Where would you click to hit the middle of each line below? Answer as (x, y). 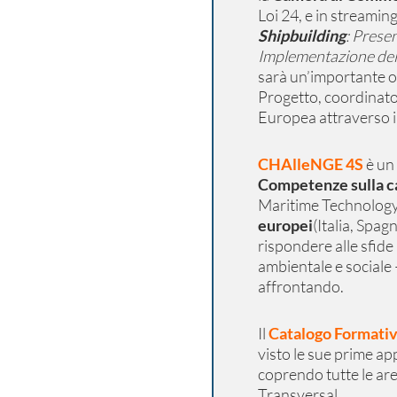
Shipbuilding (301, 35)
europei (285, 225)
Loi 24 (278, 15)
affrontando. (300, 286)
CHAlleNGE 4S (310, 164)
